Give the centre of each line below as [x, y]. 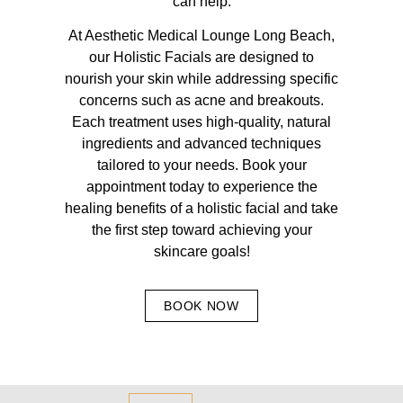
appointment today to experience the [201, 187]
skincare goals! [201, 252]
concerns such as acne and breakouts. [201, 101]
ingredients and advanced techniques [201, 144]
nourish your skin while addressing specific [201, 79]
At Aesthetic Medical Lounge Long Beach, [201, 36]
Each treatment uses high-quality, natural [201, 122]
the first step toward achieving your [201, 230]
